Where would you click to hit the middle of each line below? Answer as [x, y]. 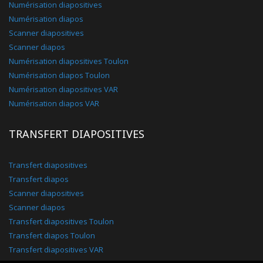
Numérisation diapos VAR [54, 103]
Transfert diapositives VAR [56, 249]
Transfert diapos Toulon [52, 235]
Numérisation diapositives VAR [63, 89]
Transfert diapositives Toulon [61, 221]
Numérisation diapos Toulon [59, 75]
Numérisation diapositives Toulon [69, 61]
